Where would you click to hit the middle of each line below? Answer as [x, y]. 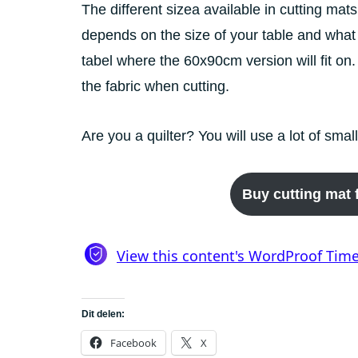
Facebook [133, 343]
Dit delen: [103, 314]
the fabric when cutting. [157, 86]
